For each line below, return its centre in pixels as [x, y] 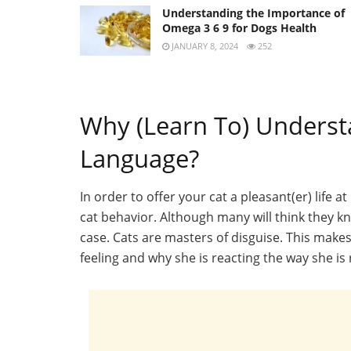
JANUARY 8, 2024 [204, 45]
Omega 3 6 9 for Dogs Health [239, 27]
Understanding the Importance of [253, 13]
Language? [139, 158]
